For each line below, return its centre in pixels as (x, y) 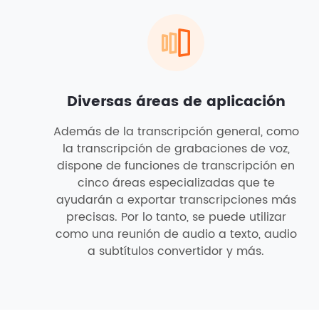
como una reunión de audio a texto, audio (176, 234)
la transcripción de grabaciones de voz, (176, 149)
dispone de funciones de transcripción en (176, 166)
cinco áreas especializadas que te (176, 183)
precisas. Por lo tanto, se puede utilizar (176, 217)
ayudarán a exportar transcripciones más (176, 200)
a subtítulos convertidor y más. (176, 251)
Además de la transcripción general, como (176, 132)
